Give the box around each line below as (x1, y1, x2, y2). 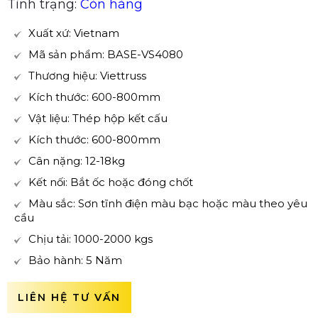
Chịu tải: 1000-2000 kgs (28, 232, 153, 246)
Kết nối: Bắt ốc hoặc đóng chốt (28, 175, 193, 189)
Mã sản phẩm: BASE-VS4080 (28, 48, 183, 61)
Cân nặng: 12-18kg (28, 154, 125, 168)
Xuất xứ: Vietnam (28, 26, 119, 40)
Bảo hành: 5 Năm (28, 253, 122, 267)
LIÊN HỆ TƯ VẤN (18, 291, 121, 304)
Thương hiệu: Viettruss (28, 69, 146, 82)
